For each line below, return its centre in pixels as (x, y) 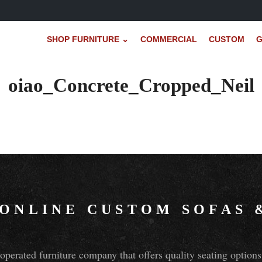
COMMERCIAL (168, 39)
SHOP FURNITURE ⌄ (87, 39)
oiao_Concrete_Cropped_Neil (131, 85)
